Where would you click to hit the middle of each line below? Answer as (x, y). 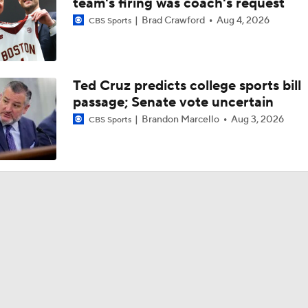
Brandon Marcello (180, 120)
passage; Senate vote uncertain (173, 102)
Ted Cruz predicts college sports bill (187, 86)
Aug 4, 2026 (243, 21)
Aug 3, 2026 (257, 120)
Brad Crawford (173, 21)
